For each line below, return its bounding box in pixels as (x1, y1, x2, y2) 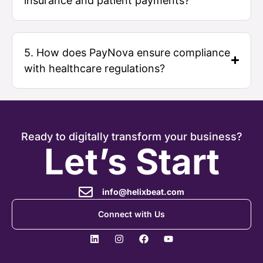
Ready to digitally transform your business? (21, 130, 242, 143)
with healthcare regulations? (24, 62, 165, 75)
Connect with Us (98, 208, 165, 219)
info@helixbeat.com (102, 186, 184, 197)
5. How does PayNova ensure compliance (24, 46, 230, 59)
